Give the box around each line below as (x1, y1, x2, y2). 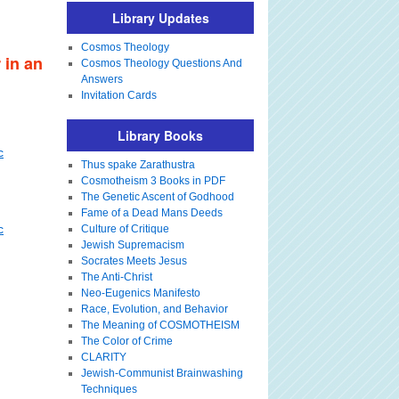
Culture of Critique (80, 223, 169, 235)
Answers (80, 73, 123, 85)
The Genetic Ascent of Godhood (80, 191, 234, 203)
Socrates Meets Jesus (80, 255, 187, 267)
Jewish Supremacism (80, 239, 184, 251)
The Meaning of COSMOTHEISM (80, 319, 240, 331)
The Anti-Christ (80, 271, 152, 283)
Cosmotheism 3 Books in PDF (80, 175, 225, 187)
